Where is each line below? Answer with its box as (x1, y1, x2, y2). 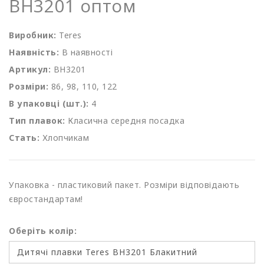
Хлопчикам (42, 131, 89, 143)
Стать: (9, 131, 39, 143)
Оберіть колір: (9, 225, 77, 236)
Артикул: (9, 63, 51, 75)
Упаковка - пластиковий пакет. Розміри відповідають (9, 179, 239, 190)
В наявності (61, 46, 113, 58)
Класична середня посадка (68, 114, 184, 126)
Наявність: (9, 46, 59, 58)
